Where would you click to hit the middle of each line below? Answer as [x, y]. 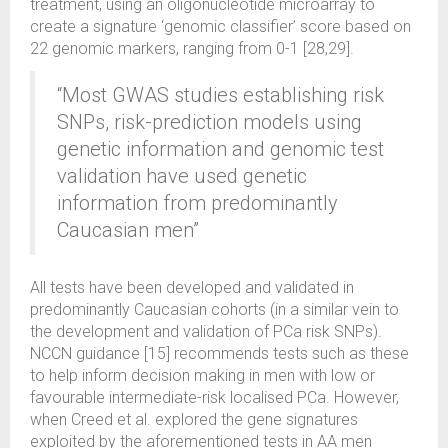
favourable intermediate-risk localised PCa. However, [214, 397]
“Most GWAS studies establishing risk [220, 95]
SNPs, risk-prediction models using [209, 122]
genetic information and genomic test [220, 149]
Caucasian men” [128, 230]
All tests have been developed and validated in [192, 287]
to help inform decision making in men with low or [202, 375]
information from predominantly [197, 203]
